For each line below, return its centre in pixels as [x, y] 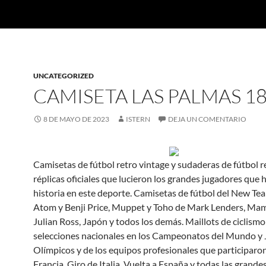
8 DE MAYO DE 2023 [76, 119]
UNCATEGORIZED [64, 76]
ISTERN [138, 119]
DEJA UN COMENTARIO [207, 119]
